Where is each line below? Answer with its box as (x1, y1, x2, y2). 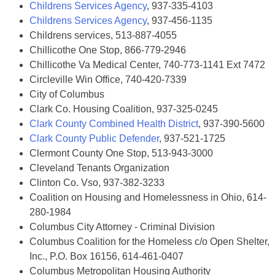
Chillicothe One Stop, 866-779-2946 (29, 45, 186, 55)
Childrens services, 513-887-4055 (29, 30, 177, 41)
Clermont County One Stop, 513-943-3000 (29, 148, 213, 158)
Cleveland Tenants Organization (29, 163, 169, 173)
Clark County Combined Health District (29, 118, 198, 129)
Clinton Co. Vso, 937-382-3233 (29, 177, 165, 188)
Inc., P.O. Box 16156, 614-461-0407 (29, 251, 184, 261)
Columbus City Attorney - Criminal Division (29, 222, 215, 232)
